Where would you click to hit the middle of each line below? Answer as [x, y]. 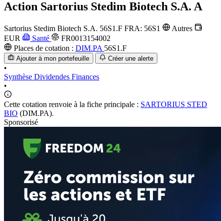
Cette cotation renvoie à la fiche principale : [72, 105]
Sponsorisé [21, 122]
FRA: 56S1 [143, 28]
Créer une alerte [130, 59]
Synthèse [19, 77]
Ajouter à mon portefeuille [53, 59]
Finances [85, 77]
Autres [182, 28]
